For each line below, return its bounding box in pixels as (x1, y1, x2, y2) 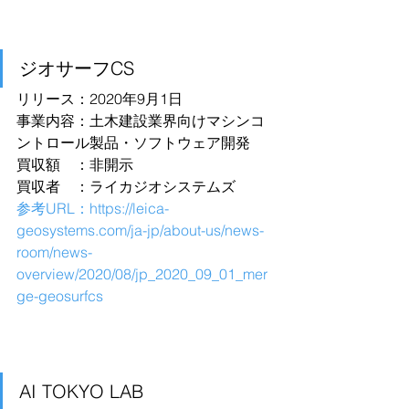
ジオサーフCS (19, 57, 134, 79)
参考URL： (16, 199, 89, 217)
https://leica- (89, 199, 169, 217)
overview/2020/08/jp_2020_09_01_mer (16, 265, 267, 283)
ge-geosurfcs (16, 287, 103, 305)
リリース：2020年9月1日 (16, 89, 183, 108)
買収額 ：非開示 (16, 155, 133, 173)
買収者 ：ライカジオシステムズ (16, 177, 236, 195)
